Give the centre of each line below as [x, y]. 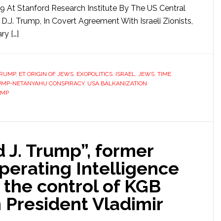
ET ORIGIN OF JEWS [46, 74]
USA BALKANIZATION [117, 83]
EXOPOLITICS [94, 74]
